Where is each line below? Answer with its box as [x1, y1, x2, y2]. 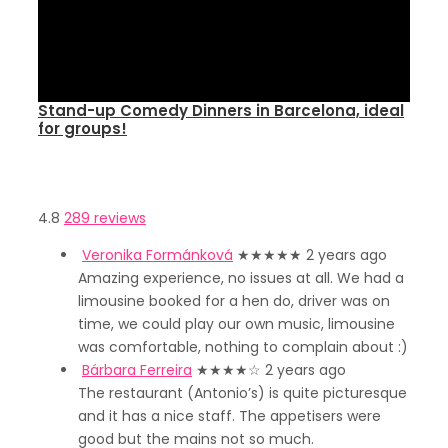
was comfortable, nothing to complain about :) [78, 337, 408, 357]
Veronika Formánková [82, 245, 233, 265]
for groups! [38, 118, 127, 139]
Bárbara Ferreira [82, 360, 192, 380]
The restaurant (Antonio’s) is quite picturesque [78, 383, 407, 403]
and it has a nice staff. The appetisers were [78, 406, 381, 426]
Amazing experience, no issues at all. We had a [78, 268, 404, 288]
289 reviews [63, 208, 146, 228]
